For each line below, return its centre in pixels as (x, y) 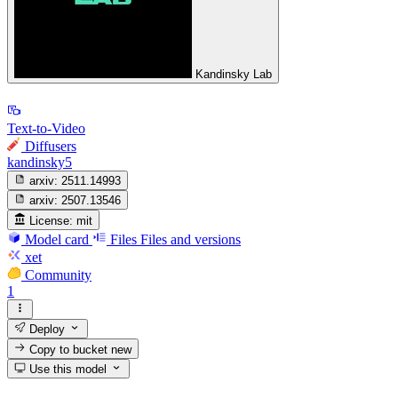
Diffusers (51, 146)
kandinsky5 (40, 162)
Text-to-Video (46, 128)
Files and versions (191, 239)
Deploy (46, 330)
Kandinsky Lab (234, 75)
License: (52, 220)
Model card (57, 239)
